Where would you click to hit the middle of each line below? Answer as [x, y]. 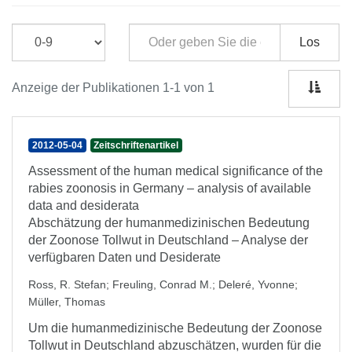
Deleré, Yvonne [257, 284]
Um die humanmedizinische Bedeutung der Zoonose [175, 328]
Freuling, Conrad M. [162, 284]
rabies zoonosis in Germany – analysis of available [170, 188]
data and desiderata [84, 205]
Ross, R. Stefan [67, 284]
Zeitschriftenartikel [136, 145]
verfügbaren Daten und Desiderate [125, 257]
